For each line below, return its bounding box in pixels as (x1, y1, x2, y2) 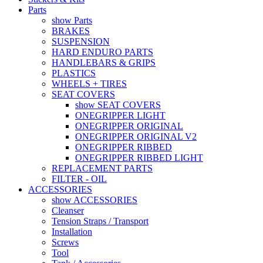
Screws (52, 237, 79, 247)
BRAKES (52, 25, 90, 36)
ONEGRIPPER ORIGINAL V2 (75, 131, 197, 141)
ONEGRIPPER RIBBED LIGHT (75, 152, 203, 163)
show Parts (52, 15, 92, 25)
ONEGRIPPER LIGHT (75, 110, 166, 120)
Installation (52, 226, 92, 237)
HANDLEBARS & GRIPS (52, 57, 156, 68)
